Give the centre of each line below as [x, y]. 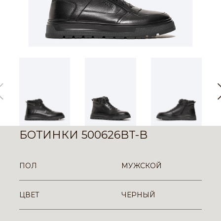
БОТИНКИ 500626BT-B [83, 135]
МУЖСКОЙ [142, 166]
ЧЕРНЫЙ [138, 195]
